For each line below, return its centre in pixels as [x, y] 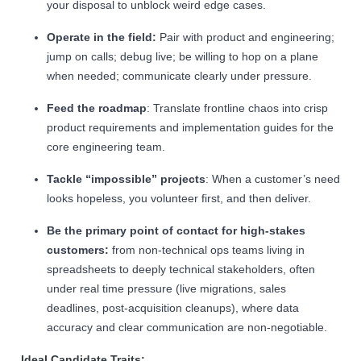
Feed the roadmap [97, 108]
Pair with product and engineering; [245, 37]
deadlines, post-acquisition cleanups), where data [173, 308]
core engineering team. [106, 147]
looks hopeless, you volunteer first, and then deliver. [179, 198]
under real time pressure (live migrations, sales [166, 288]
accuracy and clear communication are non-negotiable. [187, 327]
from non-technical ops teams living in [207, 250]
